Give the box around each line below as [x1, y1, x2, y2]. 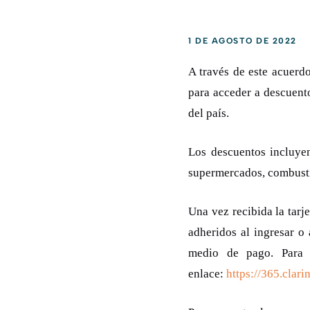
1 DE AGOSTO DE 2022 [188, 36, 297, 46]
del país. [188, 107, 229, 120]
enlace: [188, 267, 226, 281]
